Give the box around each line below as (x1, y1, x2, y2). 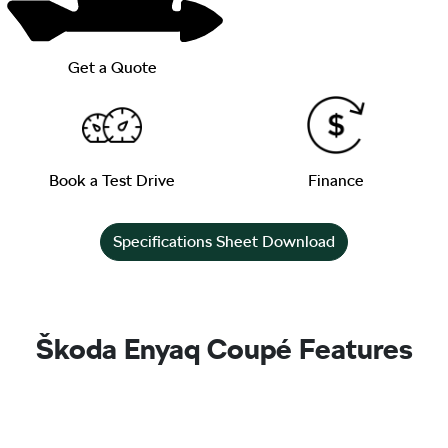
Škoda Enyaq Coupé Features (35, 332, 413, 366)
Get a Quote (67, 58, 157, 77)
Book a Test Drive (49, 171, 175, 190)
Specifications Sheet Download (113, 232, 335, 251)
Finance (308, 171, 364, 190)
